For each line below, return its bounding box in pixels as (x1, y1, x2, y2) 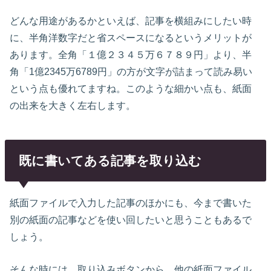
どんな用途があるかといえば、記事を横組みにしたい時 (10, 15, 252, 26)
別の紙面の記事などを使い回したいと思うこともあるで (10, 214, 252, 225)
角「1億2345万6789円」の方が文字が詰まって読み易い (10, 65, 253, 77)
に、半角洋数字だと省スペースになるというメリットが (10, 31, 252, 43)
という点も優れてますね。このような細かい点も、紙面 (10, 82, 252, 94)
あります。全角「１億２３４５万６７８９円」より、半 (10, 48, 252, 60)
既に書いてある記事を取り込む (18, 153, 201, 168)
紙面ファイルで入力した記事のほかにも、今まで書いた (10, 197, 252, 208)
